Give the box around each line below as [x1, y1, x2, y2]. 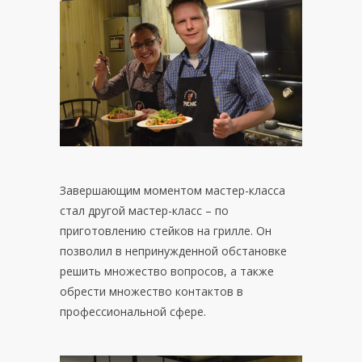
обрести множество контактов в [60, 283, 243, 299]
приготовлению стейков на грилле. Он [60, 222, 271, 238]
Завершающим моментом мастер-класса [60, 182, 285, 198]
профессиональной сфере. [60, 303, 206, 319]
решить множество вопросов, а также [60, 263, 274, 279]
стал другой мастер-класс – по [60, 202, 229, 218]
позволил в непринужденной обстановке [60, 242, 287, 259]
